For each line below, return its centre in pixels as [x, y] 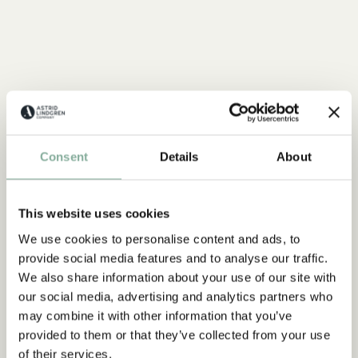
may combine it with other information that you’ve [155, 315]
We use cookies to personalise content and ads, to [159, 239]
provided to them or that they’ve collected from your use [174, 334]
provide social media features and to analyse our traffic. [173, 258]
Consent [64, 157]
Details [179, 157]
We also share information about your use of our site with [177, 277]
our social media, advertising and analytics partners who [175, 296]
